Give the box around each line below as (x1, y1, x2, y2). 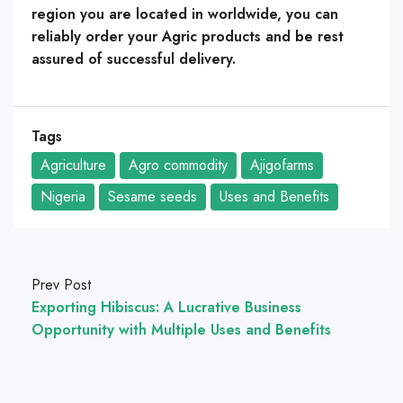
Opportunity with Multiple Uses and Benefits (31, 318, 331, 340)
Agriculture (40, 154, 106, 175)
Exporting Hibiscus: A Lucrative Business (31, 296, 301, 318)
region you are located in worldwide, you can (31, 3, 338, 24)
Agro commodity (129, 154, 228, 175)
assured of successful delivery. (31, 48, 236, 69)
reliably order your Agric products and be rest (31, 25, 344, 47)
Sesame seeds (108, 185, 197, 207)
